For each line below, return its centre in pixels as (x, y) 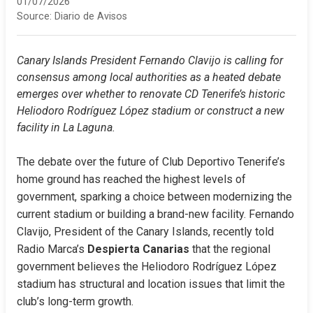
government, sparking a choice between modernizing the (154, 197)
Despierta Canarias (138, 249)
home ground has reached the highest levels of (131, 179)
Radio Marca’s (52, 249)
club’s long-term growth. (75, 301)
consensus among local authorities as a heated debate (149, 77)
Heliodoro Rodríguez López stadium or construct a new (151, 111)
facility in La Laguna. (66, 128)
